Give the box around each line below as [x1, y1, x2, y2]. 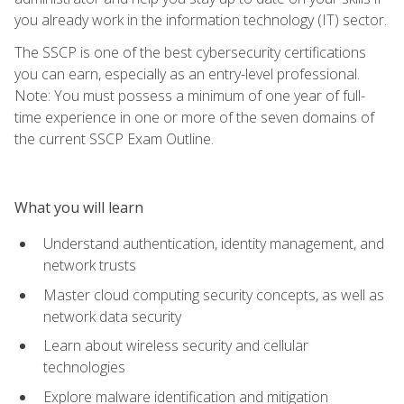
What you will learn [14, 197, 143, 217]
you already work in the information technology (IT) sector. [14, 9, 387, 30]
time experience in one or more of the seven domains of [14, 106, 374, 127]
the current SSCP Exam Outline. [14, 128, 214, 149]
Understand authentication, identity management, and [43, 233, 384, 253]
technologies [43, 357, 125, 378]
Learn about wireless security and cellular [43, 335, 308, 356]
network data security [43, 306, 181, 326]
